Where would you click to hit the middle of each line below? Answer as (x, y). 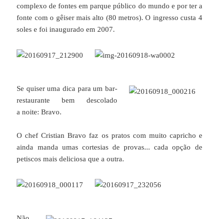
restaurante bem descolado (67, 100)
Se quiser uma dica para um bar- (67, 88)
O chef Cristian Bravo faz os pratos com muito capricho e (109, 135)
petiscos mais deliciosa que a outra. (71, 159)
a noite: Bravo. (39, 112)
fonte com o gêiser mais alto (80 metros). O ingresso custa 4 (109, 17)
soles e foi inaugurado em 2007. (66, 29)
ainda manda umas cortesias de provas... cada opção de (109, 147)
